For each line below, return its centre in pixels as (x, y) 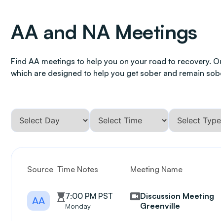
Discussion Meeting (177, 196)
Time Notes (78, 169)
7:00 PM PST (89, 196)
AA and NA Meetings (104, 32)
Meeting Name (157, 169)
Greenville (160, 206)
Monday (78, 206)
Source (40, 169)
